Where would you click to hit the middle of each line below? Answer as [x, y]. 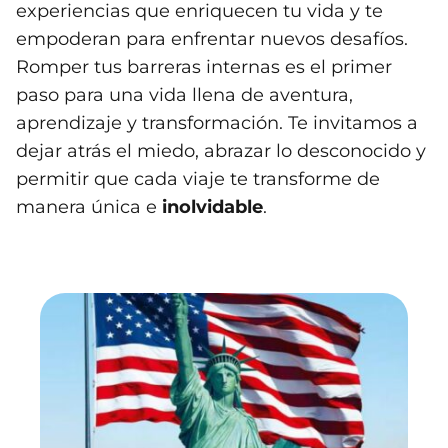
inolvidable [212, 207]
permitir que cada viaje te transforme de [198, 179]
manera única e [89, 207]
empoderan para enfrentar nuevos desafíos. [212, 39]
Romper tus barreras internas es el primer [204, 67]
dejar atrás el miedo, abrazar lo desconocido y [221, 151]
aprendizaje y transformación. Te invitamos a [217, 123]
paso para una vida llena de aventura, [184, 95]
